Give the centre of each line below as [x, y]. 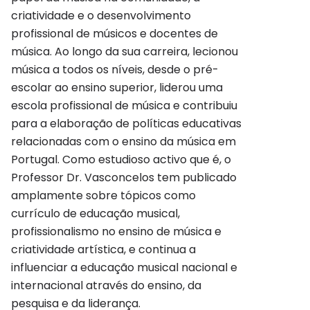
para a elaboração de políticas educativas [126, 124]
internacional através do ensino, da [106, 286]
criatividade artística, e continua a [103, 250]
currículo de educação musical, [95, 214]
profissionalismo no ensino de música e [116, 232]
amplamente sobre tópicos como [103, 196]
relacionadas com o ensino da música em [124, 142]
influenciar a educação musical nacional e [124, 268]
